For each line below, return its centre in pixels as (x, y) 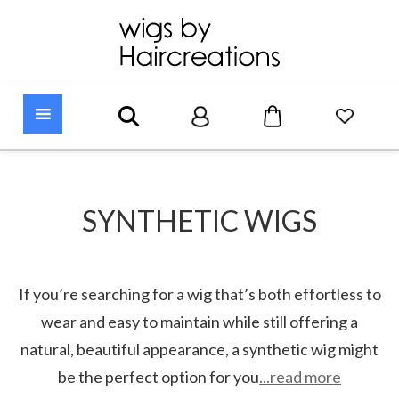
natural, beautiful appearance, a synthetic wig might (199, 350)
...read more (300, 377)
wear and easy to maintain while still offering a (199, 322)
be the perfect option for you (159, 377)
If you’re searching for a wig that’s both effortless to (199, 294)
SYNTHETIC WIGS (199, 221)
